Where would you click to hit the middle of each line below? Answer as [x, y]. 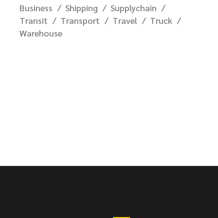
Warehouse [41, 33]
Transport [80, 20]
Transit [34, 20]
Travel [125, 20]
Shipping [82, 7]
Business [36, 7]
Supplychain [134, 7]
